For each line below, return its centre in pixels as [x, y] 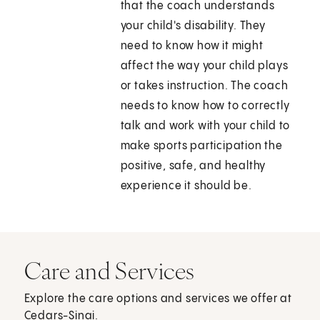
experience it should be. [187, 186]
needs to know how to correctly [205, 106]
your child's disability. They [193, 26]
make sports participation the [201, 146]
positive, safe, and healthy [193, 166]
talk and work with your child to [205, 126]
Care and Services [109, 271]
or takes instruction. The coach [204, 86]
